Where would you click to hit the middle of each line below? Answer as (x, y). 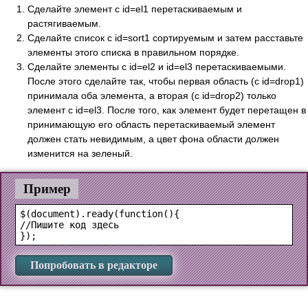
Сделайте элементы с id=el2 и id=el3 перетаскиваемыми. (157, 67)
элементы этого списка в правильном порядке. (133, 53)
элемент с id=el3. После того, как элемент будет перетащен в (167, 110)
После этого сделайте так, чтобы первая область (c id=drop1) (166, 81)
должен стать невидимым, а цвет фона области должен (153, 139)
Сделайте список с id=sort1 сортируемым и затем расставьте (165, 38)
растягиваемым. (64, 24)
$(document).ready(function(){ (100, 214)
